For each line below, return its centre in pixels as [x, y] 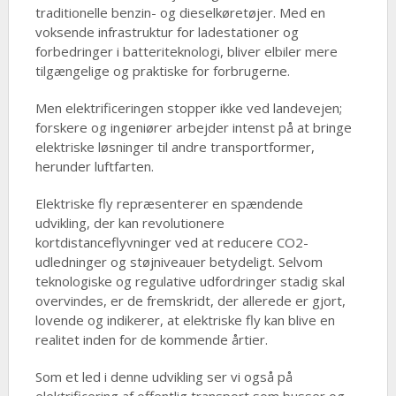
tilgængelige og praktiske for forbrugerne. [162, 71]
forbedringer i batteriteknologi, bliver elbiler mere [186, 51]
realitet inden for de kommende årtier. [151, 339]
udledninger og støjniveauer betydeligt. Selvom [179, 262]
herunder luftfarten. [94, 166]
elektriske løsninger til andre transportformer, [175, 147]
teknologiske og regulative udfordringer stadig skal [190, 281]
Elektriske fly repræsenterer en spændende [169, 203]
